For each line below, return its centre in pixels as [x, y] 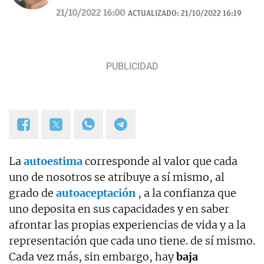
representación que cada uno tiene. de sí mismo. [132, 241]
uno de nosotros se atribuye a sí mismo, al [117, 177]
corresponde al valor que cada [161, 161]
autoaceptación [96, 193]
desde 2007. [79, 8]
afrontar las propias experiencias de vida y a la [127, 225]
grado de [32, 193]
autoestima [53, 161]
